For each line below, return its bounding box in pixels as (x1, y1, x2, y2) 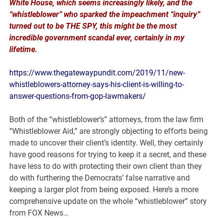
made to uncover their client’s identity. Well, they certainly (9, 138, 204, 147)
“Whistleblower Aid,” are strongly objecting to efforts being (9, 126, 208, 136)
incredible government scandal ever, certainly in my (9, 33, 185, 42)
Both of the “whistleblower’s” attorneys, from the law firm (9, 114, 204, 124)
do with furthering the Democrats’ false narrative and (9, 173, 190, 182)
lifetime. (9, 44, 38, 54)
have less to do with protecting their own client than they (9, 161, 202, 171)
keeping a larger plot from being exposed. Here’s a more (9, 184, 199, 194)
